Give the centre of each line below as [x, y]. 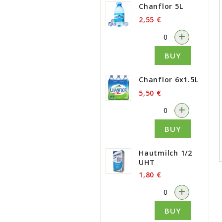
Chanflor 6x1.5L [169, 80]
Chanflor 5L [161, 6]
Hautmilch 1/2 [166, 153]
